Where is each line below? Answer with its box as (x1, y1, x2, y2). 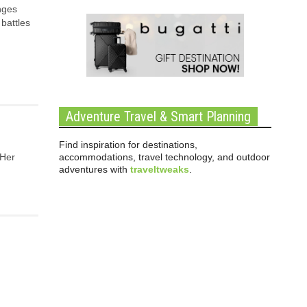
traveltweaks (130, 164, 189, 175)
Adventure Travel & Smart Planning (66, 108, 251, 125)
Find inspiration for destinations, (59, 139, 197, 150)
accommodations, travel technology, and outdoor (59, 151, 270, 162)
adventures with (59, 164, 130, 175)
